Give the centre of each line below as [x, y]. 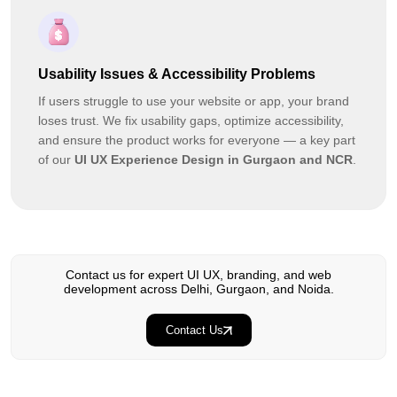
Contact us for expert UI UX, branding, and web [198, 275]
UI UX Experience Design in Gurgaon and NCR [214, 160]
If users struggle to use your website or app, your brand [194, 101]
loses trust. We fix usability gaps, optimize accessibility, [191, 121]
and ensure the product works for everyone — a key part [197, 140]
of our [56, 160]
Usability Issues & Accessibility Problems [177, 74]
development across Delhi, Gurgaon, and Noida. [198, 289]
